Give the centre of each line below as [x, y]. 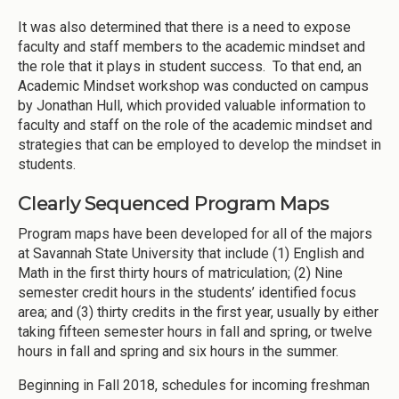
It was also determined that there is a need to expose [184, 27]
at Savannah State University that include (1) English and [191, 254]
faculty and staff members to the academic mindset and [191, 46]
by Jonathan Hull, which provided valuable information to [192, 105]
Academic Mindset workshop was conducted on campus [193, 85]
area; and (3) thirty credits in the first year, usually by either [198, 313]
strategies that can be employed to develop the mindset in [199, 144]
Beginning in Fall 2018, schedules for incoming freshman [194, 386]
